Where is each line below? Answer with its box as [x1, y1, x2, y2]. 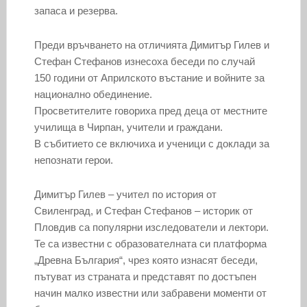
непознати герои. [34, 154, 113, 167]
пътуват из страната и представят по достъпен [34, 271, 256, 283]
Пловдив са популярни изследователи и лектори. [34, 221, 269, 234]
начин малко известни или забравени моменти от [34, 287, 267, 299]
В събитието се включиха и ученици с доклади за [34, 138, 269, 150]
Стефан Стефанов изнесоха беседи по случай [34, 56, 255, 68]
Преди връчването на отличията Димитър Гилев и [34, 39, 269, 51]
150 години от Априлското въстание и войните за [34, 72, 265, 84]
